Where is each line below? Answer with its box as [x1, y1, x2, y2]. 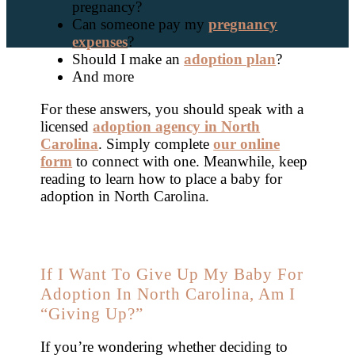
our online [213, 135, 281, 152]
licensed [40, 117, 94, 135]
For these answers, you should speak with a [40, 100, 304, 117]
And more [72, 68, 135, 86]
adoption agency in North [93, 117, 261, 135]
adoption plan [184, 51, 277, 68]
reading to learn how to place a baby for [40, 170, 283, 187]
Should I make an [72, 51, 185, 68]
